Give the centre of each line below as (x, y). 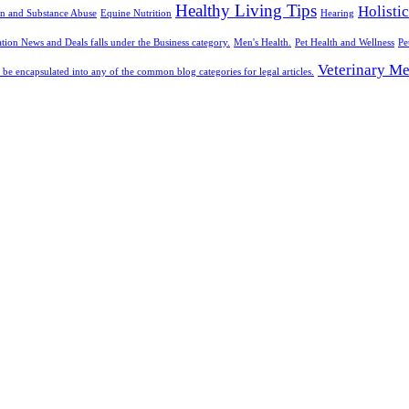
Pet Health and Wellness (345, 42)
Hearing (337, 13)
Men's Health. (262, 42)
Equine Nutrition (136, 13)
